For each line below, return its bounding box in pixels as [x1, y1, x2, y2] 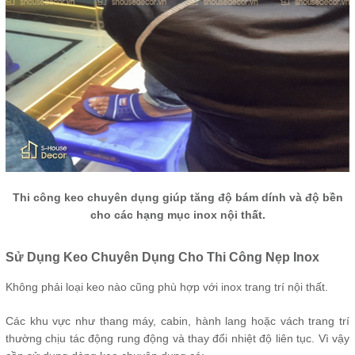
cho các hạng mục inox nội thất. [90, 208, 265, 221]
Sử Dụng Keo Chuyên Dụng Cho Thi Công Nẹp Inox [6, 250, 319, 264]
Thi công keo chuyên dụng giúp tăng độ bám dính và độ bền [12, 191, 343, 204]
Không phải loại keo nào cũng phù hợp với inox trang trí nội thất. [6, 281, 328, 293]
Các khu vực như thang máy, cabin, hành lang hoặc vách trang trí [6, 315, 349, 327]
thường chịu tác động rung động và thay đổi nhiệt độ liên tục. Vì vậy [6, 332, 349, 345]
